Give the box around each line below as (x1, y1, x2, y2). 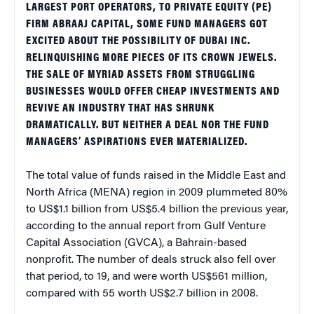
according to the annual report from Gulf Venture (26, 220, 266, 232)
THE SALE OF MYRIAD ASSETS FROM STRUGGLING (26, 69, 255, 81)
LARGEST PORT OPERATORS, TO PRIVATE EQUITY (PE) (26, 1, 272, 13)
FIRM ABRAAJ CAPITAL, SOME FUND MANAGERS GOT (26, 18, 268, 30)
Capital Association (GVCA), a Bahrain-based (26, 237, 247, 249)
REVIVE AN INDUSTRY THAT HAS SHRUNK (26, 102, 214, 114)
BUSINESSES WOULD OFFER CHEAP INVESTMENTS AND (26, 86, 280, 97)
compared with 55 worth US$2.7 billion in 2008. (26, 287, 258, 299)
